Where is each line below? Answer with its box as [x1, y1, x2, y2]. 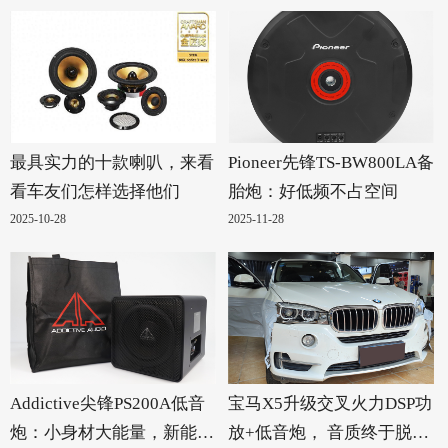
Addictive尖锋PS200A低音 [10, 394, 205, 413]
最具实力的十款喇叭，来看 [10, 153, 214, 172]
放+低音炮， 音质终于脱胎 [228, 423, 429, 442]
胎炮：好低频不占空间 [228, 182, 398, 201]
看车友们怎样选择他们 [10, 182, 180, 201]
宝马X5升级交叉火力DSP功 [228, 394, 432, 413]
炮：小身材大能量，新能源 [10, 423, 214, 442]
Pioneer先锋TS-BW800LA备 [228, 153, 434, 172]
